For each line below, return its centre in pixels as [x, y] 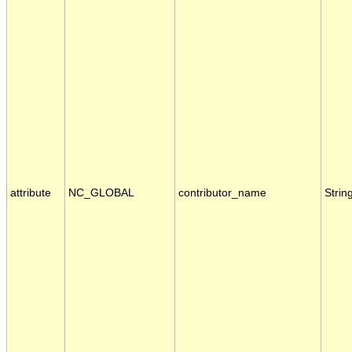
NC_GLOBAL [101, 193]
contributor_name [222, 193]
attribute [31, 193]
